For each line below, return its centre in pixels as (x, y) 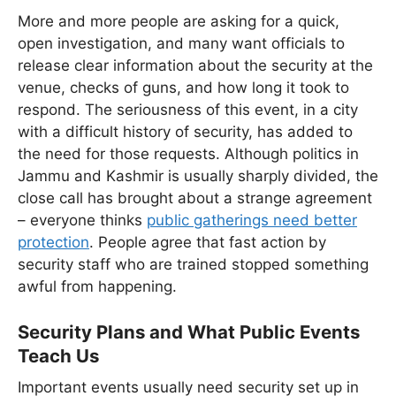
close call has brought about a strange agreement (195, 198)
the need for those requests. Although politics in (188, 153)
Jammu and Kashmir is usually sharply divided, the (198, 175)
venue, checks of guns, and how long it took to (183, 87)
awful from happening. (97, 286)
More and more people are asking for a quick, (179, 21)
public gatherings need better (252, 220)
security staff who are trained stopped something (193, 264)
